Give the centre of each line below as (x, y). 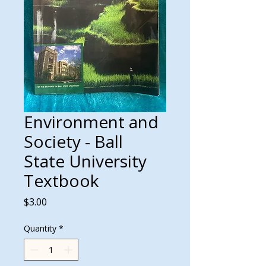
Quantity (40, 228)
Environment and (91, 122)
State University (85, 161)
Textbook (61, 180)
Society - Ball (73, 141)
